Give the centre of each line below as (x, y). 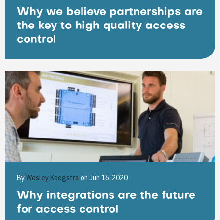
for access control (68, 210)
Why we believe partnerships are (110, 13)
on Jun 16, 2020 (104, 178)
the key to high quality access (101, 26)
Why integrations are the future (106, 196)
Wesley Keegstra (53, 178)
